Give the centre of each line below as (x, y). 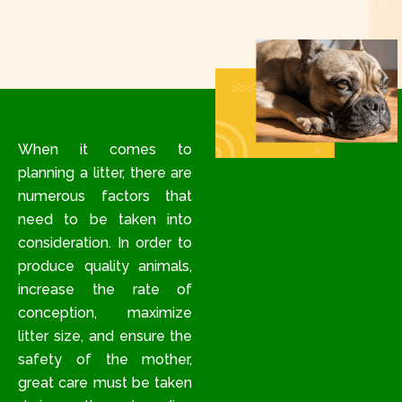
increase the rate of (105, 290)
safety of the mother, (105, 360)
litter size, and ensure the (105, 336)
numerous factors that (105, 197)
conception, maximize (105, 313)
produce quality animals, (105, 267)
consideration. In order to (105, 243)
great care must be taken (105, 383)
